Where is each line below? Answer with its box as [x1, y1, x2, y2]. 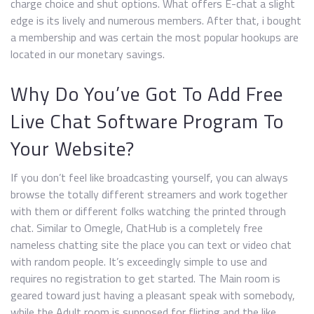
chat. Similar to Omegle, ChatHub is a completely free [11, 219, 263, 236]
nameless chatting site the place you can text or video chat [11, 236, 292, 253]
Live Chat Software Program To [11, 106, 284, 136]
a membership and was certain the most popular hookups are [11, 29, 299, 46]
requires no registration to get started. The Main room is [11, 270, 280, 287]
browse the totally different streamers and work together [11, 186, 287, 203]
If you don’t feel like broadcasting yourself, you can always [11, 169, 288, 186]
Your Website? [11, 133, 135, 163]
